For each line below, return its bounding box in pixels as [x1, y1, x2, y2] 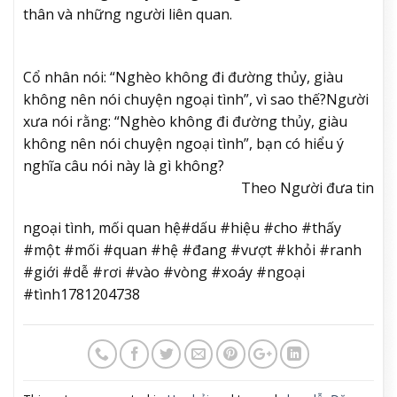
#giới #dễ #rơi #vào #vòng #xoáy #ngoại [23, 262, 305, 283]
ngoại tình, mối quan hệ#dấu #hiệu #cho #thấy [23, 218, 341, 238]
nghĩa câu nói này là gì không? [23, 155, 224, 175]
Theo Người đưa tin [241, 177, 374, 198]
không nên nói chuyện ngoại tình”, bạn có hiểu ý [23, 133, 344, 153]
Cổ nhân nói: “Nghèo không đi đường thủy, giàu [23, 66, 343, 87]
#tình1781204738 [23, 284, 140, 305]
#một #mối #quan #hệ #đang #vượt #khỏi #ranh [23, 240, 362, 261]
